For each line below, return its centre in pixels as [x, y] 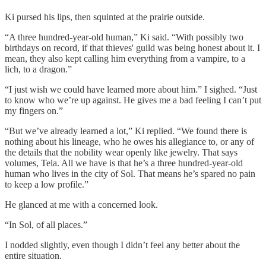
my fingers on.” [34, 111]
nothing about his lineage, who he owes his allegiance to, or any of [129, 142]
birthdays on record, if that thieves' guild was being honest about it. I [132, 48]
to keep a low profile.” [47, 185]
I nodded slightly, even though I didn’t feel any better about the [122, 245]
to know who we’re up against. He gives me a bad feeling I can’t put [133, 100]
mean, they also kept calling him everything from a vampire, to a [125, 59]
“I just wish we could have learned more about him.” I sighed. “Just [131, 90]
